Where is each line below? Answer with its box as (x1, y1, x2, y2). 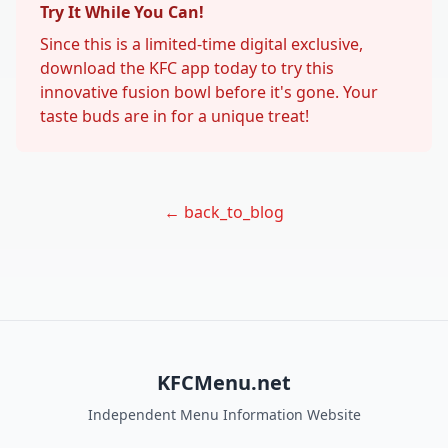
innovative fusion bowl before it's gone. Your (40, 81, 378, 103)
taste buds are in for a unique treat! (40, 105, 309, 127)
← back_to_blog (164, 201, 284, 223)
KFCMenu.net (157, 369, 291, 396)
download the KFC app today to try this (40, 57, 334, 79)
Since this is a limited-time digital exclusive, (40, 33, 363, 55)
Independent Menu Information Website (87, 405, 361, 424)
